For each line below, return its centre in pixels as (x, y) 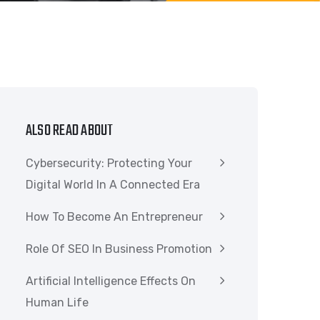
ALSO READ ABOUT (70, 131)
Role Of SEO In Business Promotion (119, 249)
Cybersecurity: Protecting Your (109, 163)
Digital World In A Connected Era (113, 185)
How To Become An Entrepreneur (114, 217)
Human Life (57, 302)
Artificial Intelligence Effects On (111, 281)
